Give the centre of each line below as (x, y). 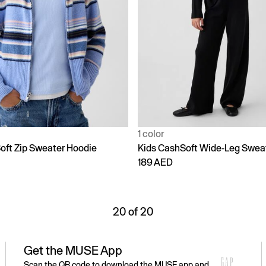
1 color (151, 134)
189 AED (155, 163)
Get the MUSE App (73, 251)
